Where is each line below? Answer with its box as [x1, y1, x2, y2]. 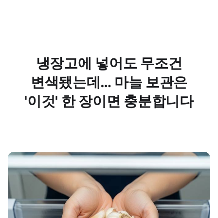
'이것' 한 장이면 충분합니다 [24, 92, 194, 109]
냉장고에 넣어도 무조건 [36, 54, 182, 72]
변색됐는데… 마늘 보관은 [30, 73, 188, 91]
